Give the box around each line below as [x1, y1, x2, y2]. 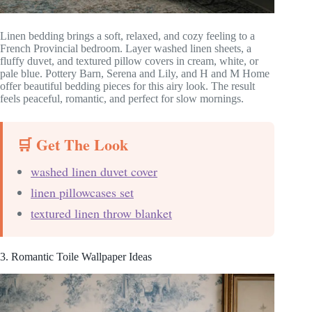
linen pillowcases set [31, 184, 134, 201]
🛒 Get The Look [17, 133, 128, 157]
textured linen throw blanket [31, 205, 172, 222]
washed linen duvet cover [31, 163, 157, 180]
